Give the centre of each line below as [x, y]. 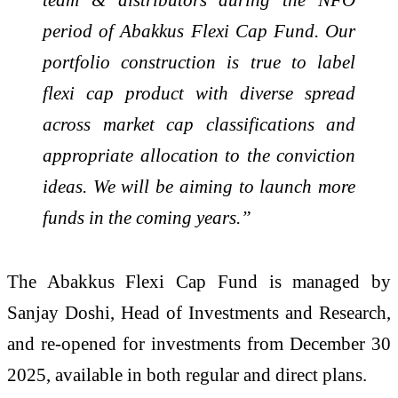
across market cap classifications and [199, 124]
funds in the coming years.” [147, 218]
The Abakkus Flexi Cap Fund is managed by [199, 282]
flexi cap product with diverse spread [199, 93]
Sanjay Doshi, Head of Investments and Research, [199, 313]
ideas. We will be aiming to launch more [199, 187]
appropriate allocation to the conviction [199, 155]
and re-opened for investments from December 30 [199, 344]
